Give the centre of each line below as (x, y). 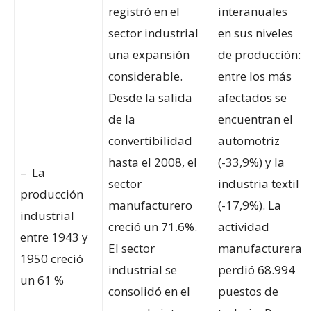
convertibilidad (150, 141)
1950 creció (52, 259)
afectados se (252, 98)
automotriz (249, 141)
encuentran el (255, 119)
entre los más (255, 76)
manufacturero (150, 205)
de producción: (259, 55)
